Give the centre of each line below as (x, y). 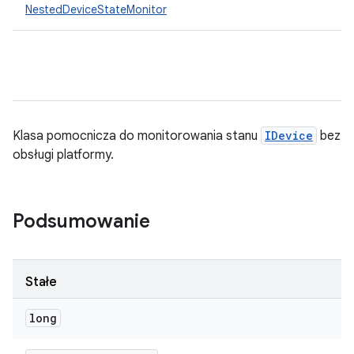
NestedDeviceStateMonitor (96, 9)
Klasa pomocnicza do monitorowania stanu (137, 136)
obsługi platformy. (63, 155)
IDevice (289, 136)
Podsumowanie (81, 221)
